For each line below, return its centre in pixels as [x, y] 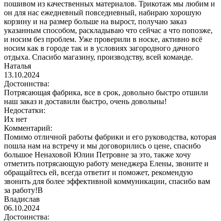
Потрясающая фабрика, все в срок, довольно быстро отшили [106, 92]
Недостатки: [25, 110]
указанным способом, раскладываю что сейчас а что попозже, [108, 30]
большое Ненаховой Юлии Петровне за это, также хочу [97, 154]
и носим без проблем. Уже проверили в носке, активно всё [103, 39]
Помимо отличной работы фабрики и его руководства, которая [110, 137]
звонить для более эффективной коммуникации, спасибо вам [107, 181]
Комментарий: [28, 128]
